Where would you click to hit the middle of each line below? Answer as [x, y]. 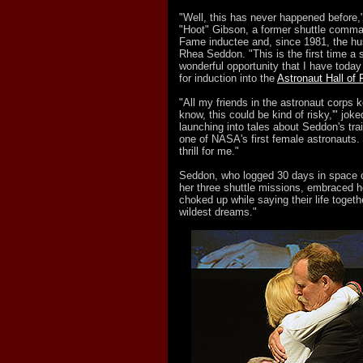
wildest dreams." [218, 212]
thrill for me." [209, 151]
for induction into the [228, 78]
